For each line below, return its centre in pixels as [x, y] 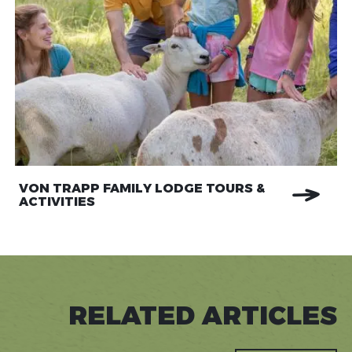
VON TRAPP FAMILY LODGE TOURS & [141, 188]
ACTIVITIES [57, 201]
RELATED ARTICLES [203, 315]
